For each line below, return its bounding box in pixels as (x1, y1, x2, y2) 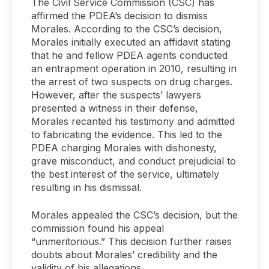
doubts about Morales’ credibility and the (31, 249, 217, 261)
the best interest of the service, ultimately (31, 168, 219, 180)
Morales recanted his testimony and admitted (31, 115, 235, 127)
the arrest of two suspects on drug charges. (31, 76, 232, 88)
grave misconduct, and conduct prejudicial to (31, 155, 236, 167)
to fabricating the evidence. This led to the (31, 128, 222, 141)
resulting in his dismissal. (31, 181, 142, 193)
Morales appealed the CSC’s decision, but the (31, 209, 238, 221)
